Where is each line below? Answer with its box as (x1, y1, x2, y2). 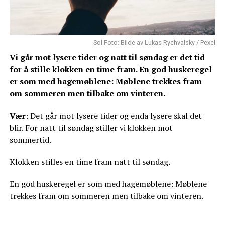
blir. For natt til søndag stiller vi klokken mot (9, 122, 173, 134)
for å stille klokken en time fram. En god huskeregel (9, 64, 212, 75)
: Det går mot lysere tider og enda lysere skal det (25, 110, 202, 122)
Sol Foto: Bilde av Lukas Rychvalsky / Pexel (93, 39, 216, 47)
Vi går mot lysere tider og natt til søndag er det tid (9, 52, 205, 63)
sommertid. (9, 134, 51, 146)
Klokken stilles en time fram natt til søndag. (9, 156, 170, 168)
